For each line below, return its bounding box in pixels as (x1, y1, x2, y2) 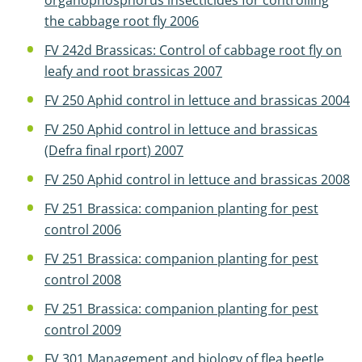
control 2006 (44, 221, 121, 238)
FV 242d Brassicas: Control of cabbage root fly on (44, 41, 342, 59)
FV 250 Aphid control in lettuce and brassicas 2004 (44, 91, 350, 109)
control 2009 (44, 321, 121, 339)
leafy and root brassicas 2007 (44, 62, 222, 80)
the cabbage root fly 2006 (44, 12, 199, 30)
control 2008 (44, 271, 121, 288)
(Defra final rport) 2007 (44, 141, 183, 159)
